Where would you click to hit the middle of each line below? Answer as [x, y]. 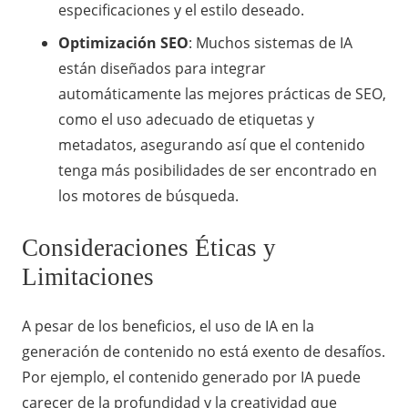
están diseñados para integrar [162, 69]
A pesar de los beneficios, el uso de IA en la [168, 326]
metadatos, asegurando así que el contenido [212, 145]
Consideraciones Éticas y [149, 248]
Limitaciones [88, 277]
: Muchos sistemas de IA [270, 43]
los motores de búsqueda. [148, 196]
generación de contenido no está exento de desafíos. [204, 352]
